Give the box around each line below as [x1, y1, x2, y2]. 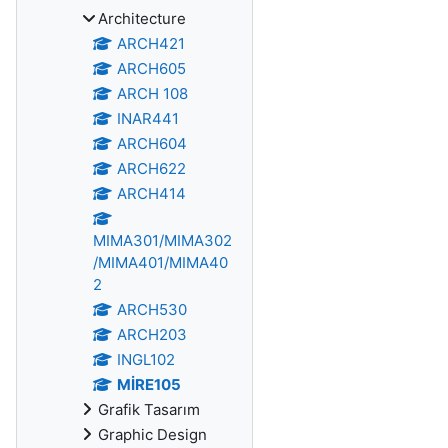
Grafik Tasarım [98, 400, 200, 419]
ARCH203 [116, 325, 187, 344]
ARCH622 [116, 159, 186, 178]
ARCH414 [116, 184, 186, 203]
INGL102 [116, 350, 175, 369]
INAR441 [116, 109, 179, 128]
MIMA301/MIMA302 [93, 231, 232, 250]
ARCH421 [116, 34, 185, 53]
